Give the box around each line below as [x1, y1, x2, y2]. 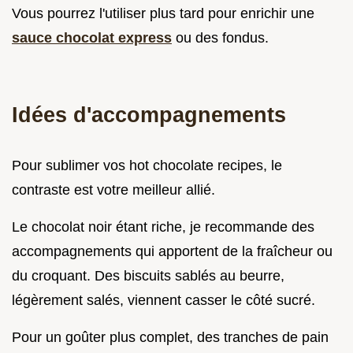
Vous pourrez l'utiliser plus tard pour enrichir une [12, 5, 314, 21]
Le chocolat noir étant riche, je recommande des [12, 218, 314, 235]
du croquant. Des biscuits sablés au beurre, [12, 267, 284, 284]
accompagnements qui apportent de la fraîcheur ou [12, 243, 333, 259]
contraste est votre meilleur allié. [12, 181, 215, 198]
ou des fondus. [172, 29, 269, 46]
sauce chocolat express [12, 29, 172, 46]
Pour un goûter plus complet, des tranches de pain [12, 329, 329, 345]
